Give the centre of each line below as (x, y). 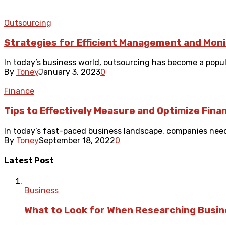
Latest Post (29, 160)
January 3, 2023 (69, 72)
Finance (19, 91)
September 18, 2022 (77, 140)
